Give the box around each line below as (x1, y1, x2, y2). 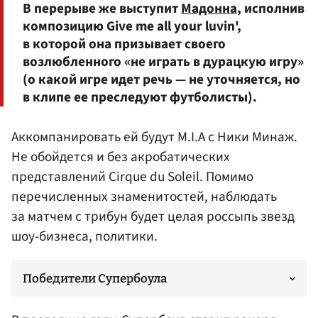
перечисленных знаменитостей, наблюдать (11, 186, 277, 207)
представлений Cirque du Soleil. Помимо (11, 166, 253, 187)
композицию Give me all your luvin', (23, 16, 241, 36)
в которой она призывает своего (23, 33, 226, 54)
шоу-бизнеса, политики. (11, 226, 158, 246)
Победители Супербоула (23, 270, 167, 285)
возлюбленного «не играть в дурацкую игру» (23, 51, 304, 72)
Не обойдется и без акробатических (11, 146, 230, 167)
